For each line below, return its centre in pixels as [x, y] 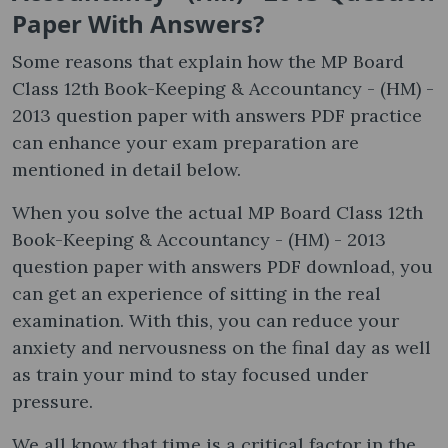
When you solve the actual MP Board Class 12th [217, 212]
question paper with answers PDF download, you [222, 266]
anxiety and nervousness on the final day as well [221, 347]
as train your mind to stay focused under [190, 374]
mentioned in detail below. [129, 169]
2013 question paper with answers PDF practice [217, 115]
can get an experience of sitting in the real [196, 293]
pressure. [55, 401]
